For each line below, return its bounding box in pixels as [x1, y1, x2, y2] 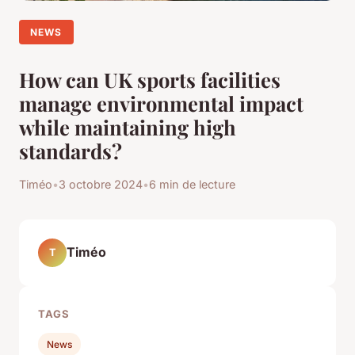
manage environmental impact [19, 89, 303, 116]
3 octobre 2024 [59, 177, 143, 191]
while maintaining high [19, 113, 236, 140]
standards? [19, 136, 122, 164]
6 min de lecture [149, 177, 235, 191]
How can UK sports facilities [19, 65, 281, 93]
